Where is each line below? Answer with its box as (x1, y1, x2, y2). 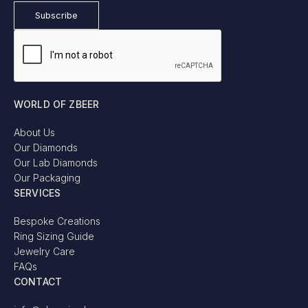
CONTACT (14, 276, 63, 288)
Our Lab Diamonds (14, 157, 98, 169)
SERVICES (14, 187, 61, 199)
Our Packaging (14, 172, 80, 184)
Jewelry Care (14, 245, 75, 258)
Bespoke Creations (14, 215, 100, 228)
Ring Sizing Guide (14, 230, 94, 243)
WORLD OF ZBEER (14, 98, 100, 111)
